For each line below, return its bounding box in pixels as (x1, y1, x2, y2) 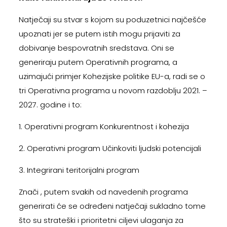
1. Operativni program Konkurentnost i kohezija (18, 121, 189, 132)
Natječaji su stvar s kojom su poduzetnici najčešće (18, 14, 206, 25)
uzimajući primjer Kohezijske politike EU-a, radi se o (18, 70, 205, 82)
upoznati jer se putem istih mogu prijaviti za (18, 28, 180, 39)
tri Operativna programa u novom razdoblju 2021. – (18, 85, 207, 96)
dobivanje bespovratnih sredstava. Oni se (18, 42, 174, 53)
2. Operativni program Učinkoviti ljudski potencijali (18, 142, 201, 154)
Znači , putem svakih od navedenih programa (18, 186, 188, 197)
